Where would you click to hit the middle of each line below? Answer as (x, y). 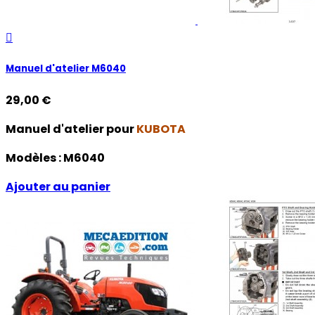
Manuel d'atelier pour (71, 129)
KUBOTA (161, 129)
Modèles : (34, 158)
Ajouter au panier (58, 187)
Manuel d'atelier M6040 (66, 69)
